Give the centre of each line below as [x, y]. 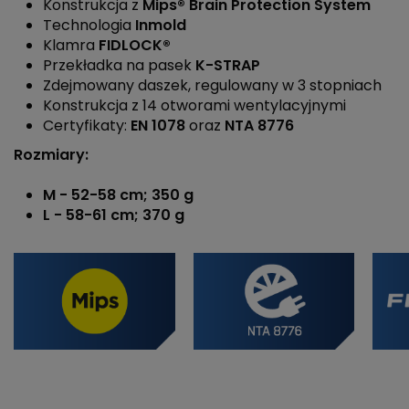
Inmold [161, 26]
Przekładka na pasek [117, 66]
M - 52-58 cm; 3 [102, 195]
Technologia [89, 26]
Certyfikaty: [85, 126]
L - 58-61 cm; [93, 215]
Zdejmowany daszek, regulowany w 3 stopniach [212, 86]
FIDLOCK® [133, 46]
